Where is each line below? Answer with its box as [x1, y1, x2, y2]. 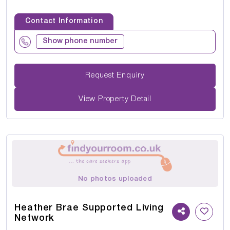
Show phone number [43, 38, 118, 45]
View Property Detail [79, 95, 151, 103]
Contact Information [25, 18, 103, 25]
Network [14, 214, 55, 223]
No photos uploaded [78, 176, 152, 183]
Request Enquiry [117, 71, 145, 79]
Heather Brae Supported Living [14, 204, 164, 213]
